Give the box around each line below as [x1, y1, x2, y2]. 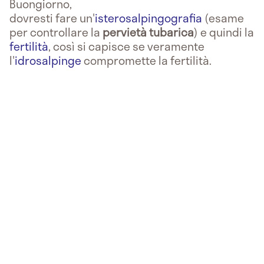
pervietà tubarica [103, 23, 194, 41]
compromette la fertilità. [81, 51, 212, 69]
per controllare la [9, 23, 103, 41]
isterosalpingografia [95, 9, 202, 27]
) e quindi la [194, 23, 254, 41]
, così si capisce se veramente [48, 37, 204, 55]
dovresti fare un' [9, 9, 95, 27]
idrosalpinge [15, 51, 81, 69]
